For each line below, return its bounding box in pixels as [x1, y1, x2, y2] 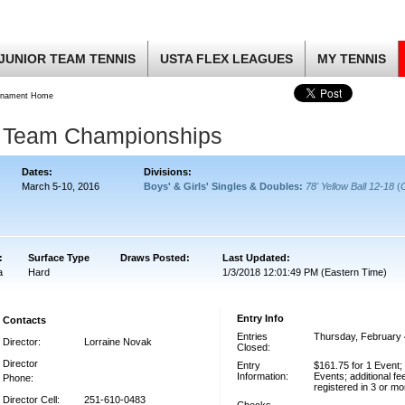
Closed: [237, 342, 270, 353]
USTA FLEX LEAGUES [160, 52, 293, 66]
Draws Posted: [120, 252, 190, 263]
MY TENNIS [317, 52, 386, 66]
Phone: [3, 372, 33, 383]
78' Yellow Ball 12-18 [306, 181, 397, 192]
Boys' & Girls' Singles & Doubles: [144, 181, 306, 192]
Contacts [3, 315, 46, 325]
